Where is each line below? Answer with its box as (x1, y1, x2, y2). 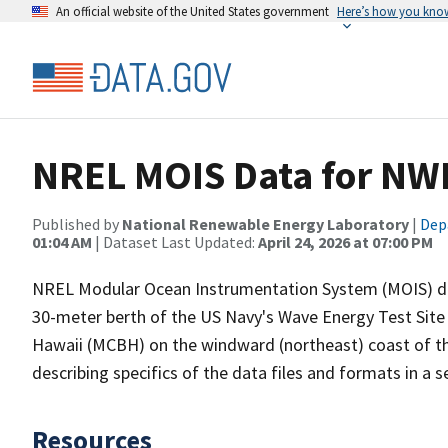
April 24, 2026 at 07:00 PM (258, 232, 433, 252)
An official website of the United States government (56, 3, 329, 19)
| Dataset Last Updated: (92, 232, 258, 252)
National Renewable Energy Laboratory (122, 214, 409, 234)
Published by (32, 214, 122, 234)
